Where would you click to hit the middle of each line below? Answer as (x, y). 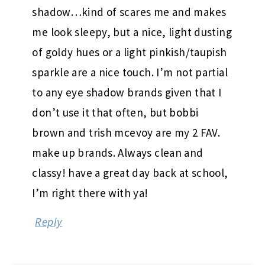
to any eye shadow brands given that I (127, 92)
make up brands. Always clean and (118, 152)
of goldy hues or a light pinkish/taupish (130, 52)
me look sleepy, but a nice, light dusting (132, 32)
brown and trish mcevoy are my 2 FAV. (126, 132)
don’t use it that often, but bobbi (115, 112)
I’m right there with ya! (90, 193)
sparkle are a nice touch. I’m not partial (130, 72)
